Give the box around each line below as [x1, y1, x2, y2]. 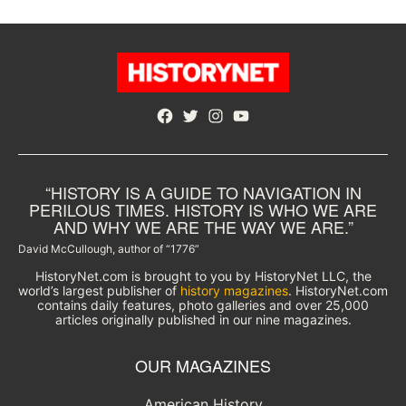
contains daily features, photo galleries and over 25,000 [37, 297, 369, 314]
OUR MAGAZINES [135, 353, 271, 378]
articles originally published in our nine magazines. [54, 312, 352, 328]
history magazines [180, 283, 288, 299]
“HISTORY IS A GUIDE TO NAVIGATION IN [44, 180, 362, 205]
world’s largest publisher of [18, 283, 180, 299]
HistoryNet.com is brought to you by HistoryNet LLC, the [34, 268, 372, 285]
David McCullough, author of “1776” [18, 242, 199, 256]
